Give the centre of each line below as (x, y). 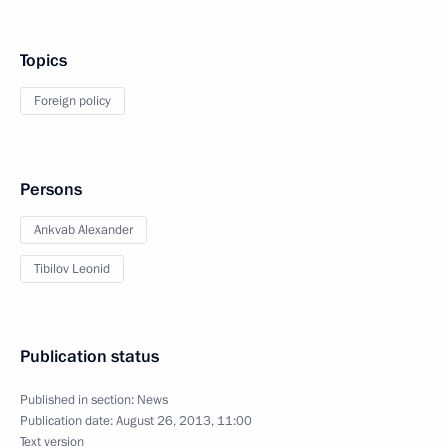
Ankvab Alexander (83, 230)
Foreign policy (72, 101)
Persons (51, 189)
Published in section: (78, 400)
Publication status (89, 356)
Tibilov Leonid (72, 269)
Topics (43, 60)
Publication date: (68, 421)
